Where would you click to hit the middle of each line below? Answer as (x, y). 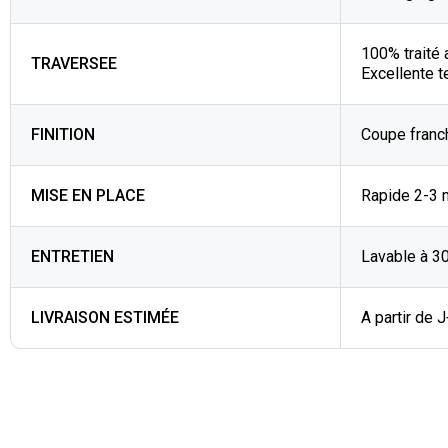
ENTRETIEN (72, 256)
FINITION (63, 134)
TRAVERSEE (74, 63)
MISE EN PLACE (88, 195)
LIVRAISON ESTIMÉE (105, 317)
